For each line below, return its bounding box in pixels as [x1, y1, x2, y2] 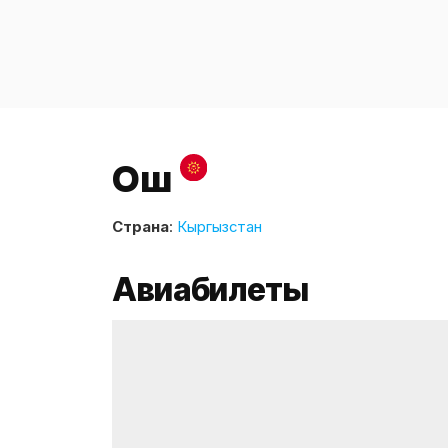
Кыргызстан [177, 218, 262, 237]
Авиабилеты [112, 270, 309, 310]
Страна [112, 218, 169, 237]
